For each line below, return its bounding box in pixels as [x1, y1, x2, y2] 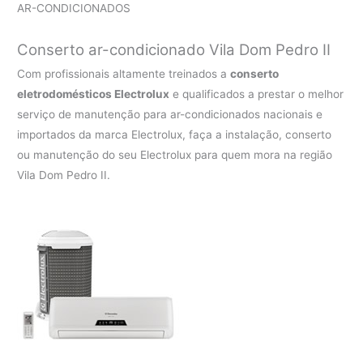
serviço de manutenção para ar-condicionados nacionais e [17, 108, 323, 122]
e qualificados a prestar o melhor [169, 88, 344, 101]
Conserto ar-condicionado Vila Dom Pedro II [17, 41, 331, 60]
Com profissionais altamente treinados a [17, 67, 231, 81]
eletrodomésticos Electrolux [17, 88, 170, 101]
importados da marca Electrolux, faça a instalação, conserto [17, 128, 332, 142]
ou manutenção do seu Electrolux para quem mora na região [17, 148, 333, 162]
